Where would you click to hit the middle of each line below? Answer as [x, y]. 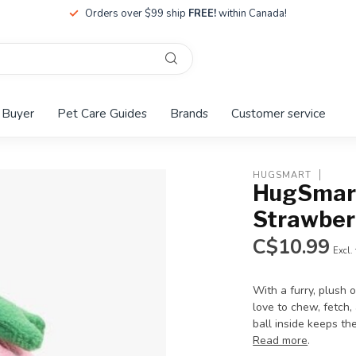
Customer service [279, 113]
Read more [281, 341]
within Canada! [252, 14]
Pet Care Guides [102, 113]
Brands [189, 113]
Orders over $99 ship [137, 14]
